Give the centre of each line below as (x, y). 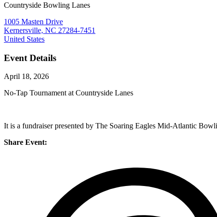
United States (24, 39)
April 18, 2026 (26, 77)
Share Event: (25, 142)
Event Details (30, 58)
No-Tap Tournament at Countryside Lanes (69, 93)
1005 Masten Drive (33, 21)
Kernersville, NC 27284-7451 (50, 30)
